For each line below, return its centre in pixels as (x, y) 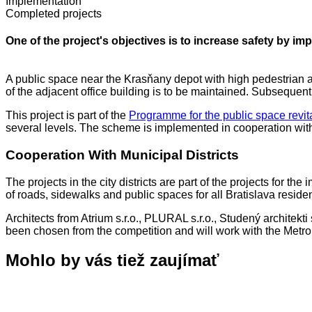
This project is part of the (67, 116)
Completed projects (54, 13)
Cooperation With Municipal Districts (124, 155)
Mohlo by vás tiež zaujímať (112, 260)
